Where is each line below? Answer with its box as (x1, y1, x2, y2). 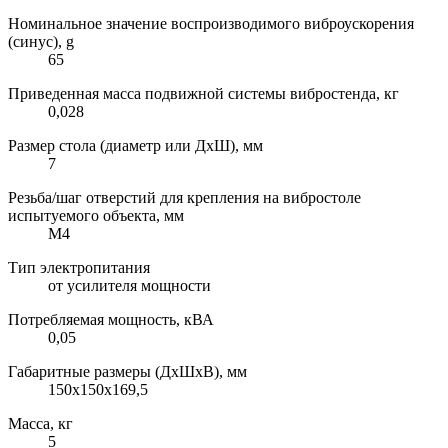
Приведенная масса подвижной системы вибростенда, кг (8, 84, 399, 102)
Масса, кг (8, 414, 73, 432)
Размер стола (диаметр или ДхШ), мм (8, 136, 263, 154)
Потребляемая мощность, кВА (8, 310, 214, 328)
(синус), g (8, 32, 74, 50)
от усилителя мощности (48, 276, 211, 294)
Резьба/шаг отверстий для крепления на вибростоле (8, 188, 361, 206)
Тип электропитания (8, 258, 150, 276)
